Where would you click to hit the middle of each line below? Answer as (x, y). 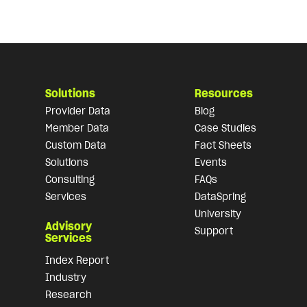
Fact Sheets (223, 145)
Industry (65, 277)
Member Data (77, 128)
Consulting (70, 179)
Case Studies (225, 128)
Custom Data (75, 145)
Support (213, 231)
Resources (223, 93)
